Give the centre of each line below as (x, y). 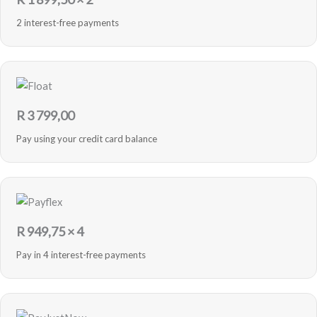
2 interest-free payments (68, 23)
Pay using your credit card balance (87, 139)
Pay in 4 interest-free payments (81, 255)
